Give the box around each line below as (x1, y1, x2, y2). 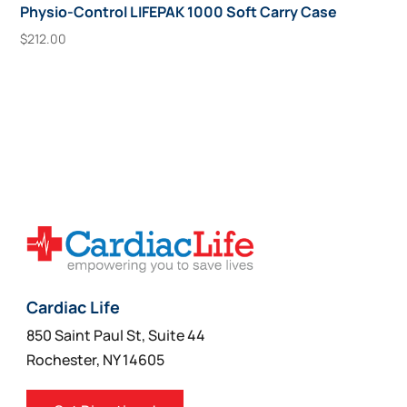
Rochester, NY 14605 (26, 350, 165, 371)
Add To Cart (35, 69, 116, 90)
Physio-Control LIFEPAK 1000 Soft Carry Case (20, 2, 338, 23)
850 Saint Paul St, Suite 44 (26, 325, 206, 346)
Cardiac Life (26, 296, 121, 319)
